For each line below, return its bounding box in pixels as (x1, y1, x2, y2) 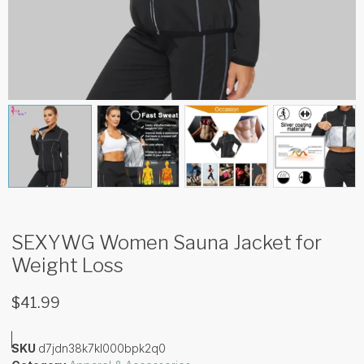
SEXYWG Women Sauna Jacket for (11, 231, 322, 255)
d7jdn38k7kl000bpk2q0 (38, 341, 166, 356)
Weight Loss (11, 253, 123, 278)
